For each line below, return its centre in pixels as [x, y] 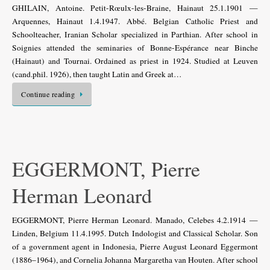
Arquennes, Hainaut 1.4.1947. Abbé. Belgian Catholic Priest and [135, 21]
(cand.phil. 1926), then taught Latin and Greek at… [97, 74]
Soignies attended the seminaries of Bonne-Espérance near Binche [135, 47]
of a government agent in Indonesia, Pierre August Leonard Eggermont [135, 246]
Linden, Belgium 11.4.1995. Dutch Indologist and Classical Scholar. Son [135, 233]
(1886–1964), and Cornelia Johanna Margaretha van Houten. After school [135, 260]
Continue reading [48, 94]
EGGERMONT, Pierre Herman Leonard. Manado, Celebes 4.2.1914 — [135, 220]
